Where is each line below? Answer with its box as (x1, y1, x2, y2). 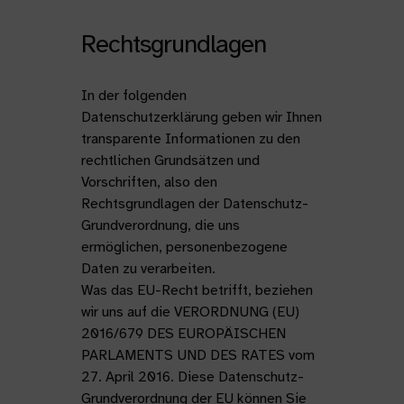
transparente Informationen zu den (80, 130, 300, 148)
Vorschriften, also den (80, 173, 217, 191)
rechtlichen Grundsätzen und (80, 151, 260, 170)
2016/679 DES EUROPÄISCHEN (80, 325, 286, 343)
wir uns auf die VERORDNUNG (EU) (80, 303, 299, 321)
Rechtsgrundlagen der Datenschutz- (80, 195, 308, 213)
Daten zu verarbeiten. (80, 260, 216, 278)
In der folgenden (80, 87, 187, 105)
